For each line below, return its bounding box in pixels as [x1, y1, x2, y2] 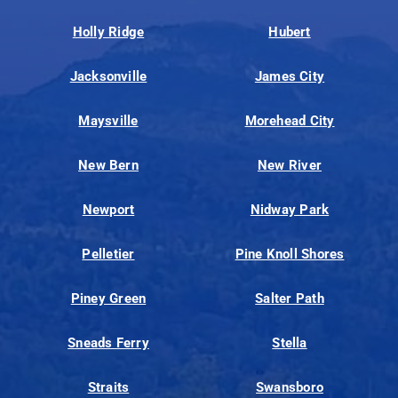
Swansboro [255, 379, 324, 396]
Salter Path [255, 291, 324, 307]
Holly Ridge [72, 24, 145, 41]
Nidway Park [250, 202, 330, 219]
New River [257, 157, 322, 174]
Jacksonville [69, 68, 147, 85]
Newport [82, 202, 135, 219]
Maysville [78, 113, 139, 130]
